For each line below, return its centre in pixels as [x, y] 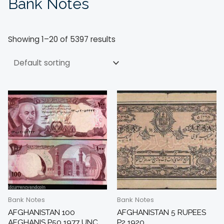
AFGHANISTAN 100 [41, 212]
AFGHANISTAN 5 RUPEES [161, 212]
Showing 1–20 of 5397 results [61, 39]
